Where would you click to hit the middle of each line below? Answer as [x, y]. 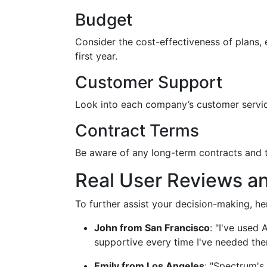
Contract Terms [137, 131]
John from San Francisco [152, 228]
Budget [104, 20]
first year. [96, 56]
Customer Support [149, 82]
